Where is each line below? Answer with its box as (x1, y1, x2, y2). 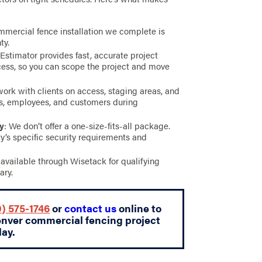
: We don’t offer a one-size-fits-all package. (4, 119, 171, 132)
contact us (64, 199, 117, 215)
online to (116, 199, 162, 215)
